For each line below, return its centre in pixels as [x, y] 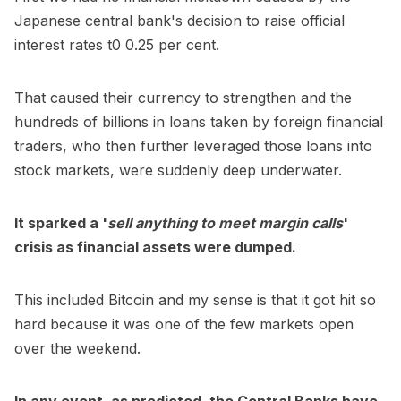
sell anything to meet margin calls [225, 223]
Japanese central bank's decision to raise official [179, 21]
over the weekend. [77, 349]
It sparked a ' [61, 223]
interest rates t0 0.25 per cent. [117, 45]
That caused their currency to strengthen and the [183, 98]
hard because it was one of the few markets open [184, 324]
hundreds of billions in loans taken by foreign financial [199, 122]
